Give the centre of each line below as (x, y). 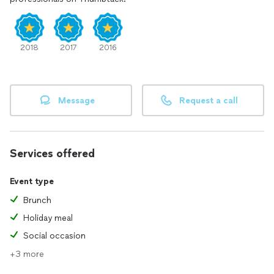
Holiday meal (48, 218)
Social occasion (54, 236)
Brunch (37, 200)
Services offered (52, 154)
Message (76, 100)
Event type (32, 181)
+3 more (27, 254)
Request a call (209, 100)
